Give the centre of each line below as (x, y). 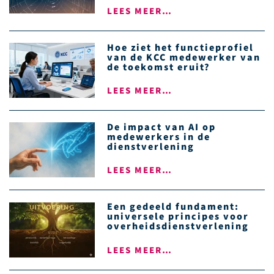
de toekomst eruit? (159, 67)
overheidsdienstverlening (178, 227)
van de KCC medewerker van (184, 57)
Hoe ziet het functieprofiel (180, 47)
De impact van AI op (161, 128)
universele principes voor (178, 217)
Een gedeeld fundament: (173, 207)
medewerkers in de (159, 137)
